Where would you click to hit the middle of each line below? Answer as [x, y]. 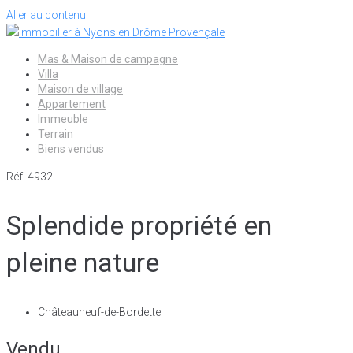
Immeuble [63, 119]
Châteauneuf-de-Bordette [99, 312]
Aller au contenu [46, 15]
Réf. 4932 [30, 176]
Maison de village [80, 89]
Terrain [56, 134]
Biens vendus [71, 149]
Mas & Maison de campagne [108, 59]
